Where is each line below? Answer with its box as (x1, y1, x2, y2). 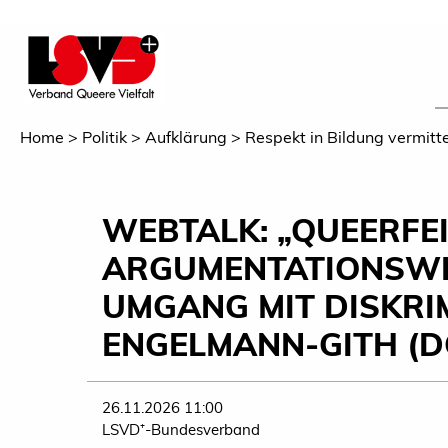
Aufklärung (145, 127, 227, 148)
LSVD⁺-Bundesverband (102, 420, 260, 440)
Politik (82, 127, 127, 148)
